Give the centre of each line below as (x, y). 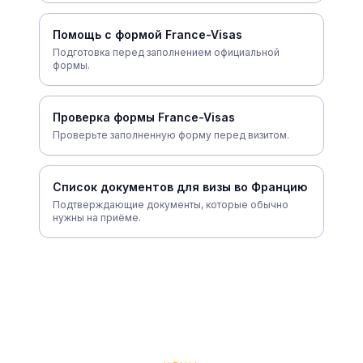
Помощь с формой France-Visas (147, 34)
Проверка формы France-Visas (144, 117)
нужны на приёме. (97, 217)
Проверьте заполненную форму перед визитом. (171, 135)
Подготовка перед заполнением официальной (166, 52)
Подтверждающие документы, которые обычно (171, 204)
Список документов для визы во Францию (180, 186)
